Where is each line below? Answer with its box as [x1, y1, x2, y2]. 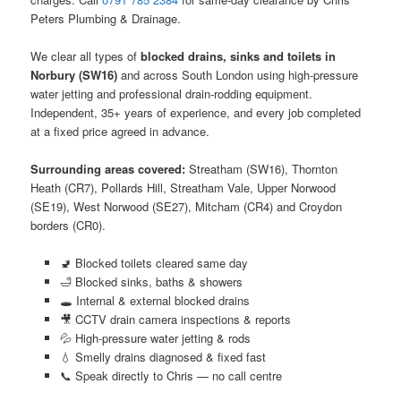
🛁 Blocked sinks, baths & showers [59, 273, 243, 291]
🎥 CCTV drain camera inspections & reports [59, 311, 291, 328]
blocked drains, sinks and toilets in [141, 47, 337, 65]
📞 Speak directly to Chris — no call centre [59, 367, 282, 385]
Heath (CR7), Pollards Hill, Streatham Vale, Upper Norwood [30, 179, 337, 197]
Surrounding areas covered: [30, 160, 186, 178]
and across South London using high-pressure [117, 66, 359, 84]
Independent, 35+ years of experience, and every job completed [30, 104, 362, 122]
